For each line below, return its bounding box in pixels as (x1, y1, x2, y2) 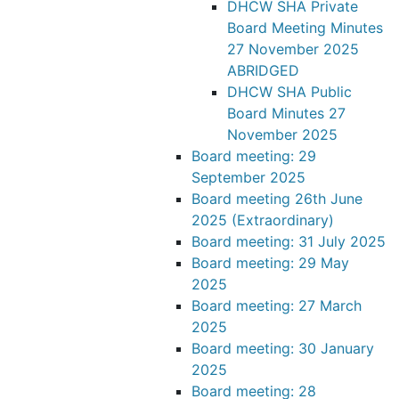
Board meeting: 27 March (191, 297, 362, 314)
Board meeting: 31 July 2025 (191, 232, 386, 250)
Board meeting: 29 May (191, 254, 349, 272)
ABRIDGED (227, 61, 299, 79)
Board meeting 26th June (191, 190, 362, 208)
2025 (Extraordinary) (191, 211, 334, 229)
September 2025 (191, 168, 305, 186)
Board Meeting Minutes (227, 19, 383, 37)
